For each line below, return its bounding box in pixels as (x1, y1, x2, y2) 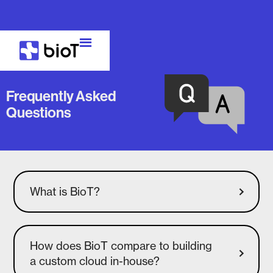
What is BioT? (30, 185, 101, 199)
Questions (6, 103, 71, 121)
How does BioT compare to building (30, 239, 213, 253)
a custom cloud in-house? (30, 254, 160, 268)
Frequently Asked (6, 87, 116, 105)
